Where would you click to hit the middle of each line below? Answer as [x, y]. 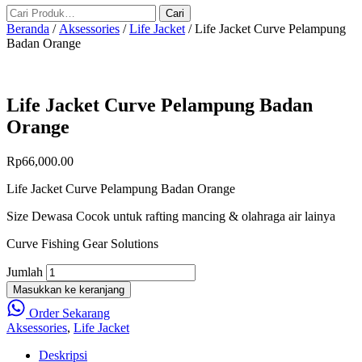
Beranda [28, 29]
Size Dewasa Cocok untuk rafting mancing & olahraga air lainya [171, 216]
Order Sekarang [68, 313]
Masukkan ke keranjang [69, 289]
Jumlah [25, 271]
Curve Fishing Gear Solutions [82, 243]
